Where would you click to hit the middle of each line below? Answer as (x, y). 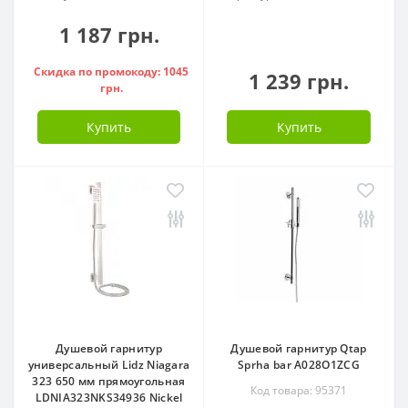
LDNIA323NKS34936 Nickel (109, 397)
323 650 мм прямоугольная (109, 381)
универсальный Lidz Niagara (109, 364)
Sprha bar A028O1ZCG (299, 364)
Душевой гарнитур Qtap (299, 348)
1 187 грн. (109, 34)
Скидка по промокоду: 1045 (111, 71)
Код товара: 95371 (299, 390)
